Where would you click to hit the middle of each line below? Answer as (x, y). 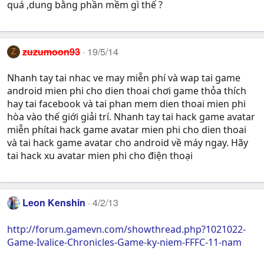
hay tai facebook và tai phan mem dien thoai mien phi (126, 104)
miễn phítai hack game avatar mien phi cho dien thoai (127, 130)
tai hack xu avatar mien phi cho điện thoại (100, 156)
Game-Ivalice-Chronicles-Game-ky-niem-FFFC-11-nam (124, 242)
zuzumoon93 (52, 51)
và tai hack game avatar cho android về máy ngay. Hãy (128, 143)
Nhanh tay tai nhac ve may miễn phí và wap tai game (124, 78)
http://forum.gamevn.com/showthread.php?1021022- (126, 229)
